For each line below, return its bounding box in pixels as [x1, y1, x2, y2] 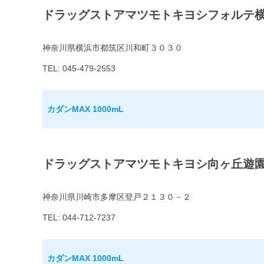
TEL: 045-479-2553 [42, 64, 115, 74]
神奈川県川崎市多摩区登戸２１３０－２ [42, 192, 191, 202]
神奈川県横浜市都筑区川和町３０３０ [42, 43, 183, 53]
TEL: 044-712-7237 [42, 213, 115, 223]
